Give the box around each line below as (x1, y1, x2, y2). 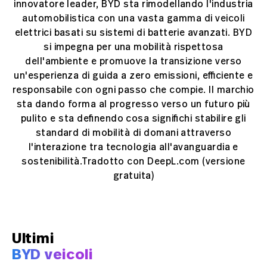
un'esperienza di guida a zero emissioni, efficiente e (14, 70, 253, 82)
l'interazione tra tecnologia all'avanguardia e (28, 141, 238, 154)
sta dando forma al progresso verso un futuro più (16, 98, 250, 111)
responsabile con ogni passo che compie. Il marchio (12, 84, 254, 97)
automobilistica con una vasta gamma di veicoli (22, 13, 245, 25)
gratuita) (113, 170, 154, 182)
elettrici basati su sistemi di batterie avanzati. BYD (14, 27, 253, 39)
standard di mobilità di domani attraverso (35, 127, 232, 139)
